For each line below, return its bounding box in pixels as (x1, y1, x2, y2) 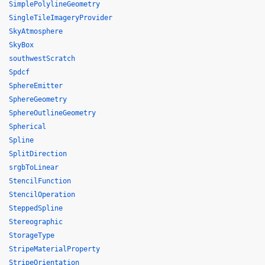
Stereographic (9, 218, 63, 226)
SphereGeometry (9, 95, 67, 104)
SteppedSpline (9, 204, 63, 212)
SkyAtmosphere (9, 27, 63, 35)
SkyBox (9, 41, 34, 49)
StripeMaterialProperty (9, 245, 100, 253)
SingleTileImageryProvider (9, 14, 112, 22)
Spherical (9, 122, 46, 131)
